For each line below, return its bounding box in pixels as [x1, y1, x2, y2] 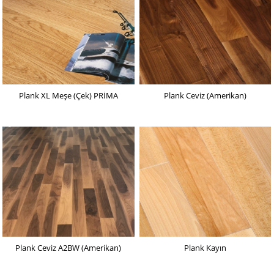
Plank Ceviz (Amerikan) [164, 90, 247, 102]
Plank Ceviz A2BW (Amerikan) [15, 242, 122, 254]
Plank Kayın [184, 242, 227, 254]
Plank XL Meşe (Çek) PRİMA [18, 90, 118, 102]
